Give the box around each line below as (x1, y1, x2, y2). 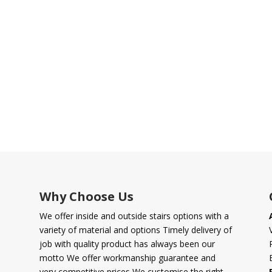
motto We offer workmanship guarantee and (39, 252, 216, 264)
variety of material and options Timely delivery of (39, 224, 232, 236)
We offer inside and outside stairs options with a (39, 210, 229, 222)
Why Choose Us (39, 188, 134, 205)
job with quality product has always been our (39, 238, 215, 250)
